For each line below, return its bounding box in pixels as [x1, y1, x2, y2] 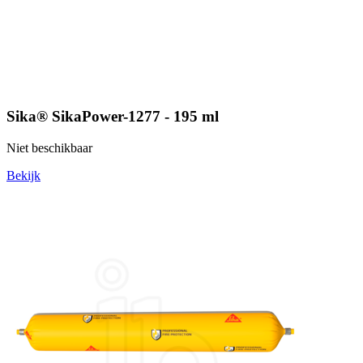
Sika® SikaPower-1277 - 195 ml [6, 107, 219, 125]
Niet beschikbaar [6, 140, 92, 155]
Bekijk [6, 168, 41, 182]
